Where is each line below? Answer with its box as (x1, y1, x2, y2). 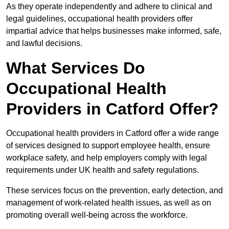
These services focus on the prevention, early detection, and (6, 186, 223, 195)
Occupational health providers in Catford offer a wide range (6, 129, 219, 138)
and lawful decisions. (6, 39, 82, 48)
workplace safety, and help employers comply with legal (6, 153, 207, 163)
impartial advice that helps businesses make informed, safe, (6, 27, 221, 36)
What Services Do (6, 59, 145, 78)
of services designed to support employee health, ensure (6, 141, 210, 150)
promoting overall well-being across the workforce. (6, 211, 188, 220)
